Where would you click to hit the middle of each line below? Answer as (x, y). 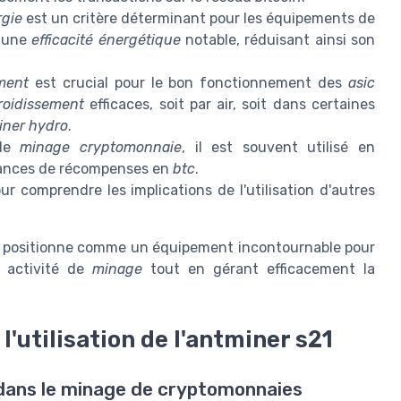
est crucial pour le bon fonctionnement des (189, 83)
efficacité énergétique (106, 40)
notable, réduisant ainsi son (278, 40)
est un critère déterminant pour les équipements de (199, 19)
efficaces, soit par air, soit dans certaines (230, 105)
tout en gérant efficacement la (259, 269)
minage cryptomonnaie (101, 148)
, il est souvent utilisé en (278, 148)
